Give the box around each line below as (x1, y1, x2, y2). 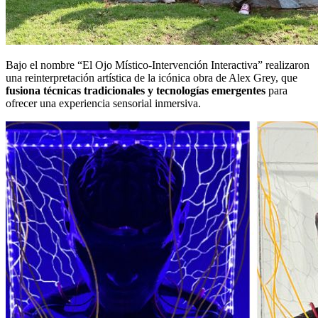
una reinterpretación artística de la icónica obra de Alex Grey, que (6, 71, 297, 84)
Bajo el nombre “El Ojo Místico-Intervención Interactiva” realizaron (6, 58, 309, 71)
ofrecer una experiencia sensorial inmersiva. (6, 97, 201, 109)
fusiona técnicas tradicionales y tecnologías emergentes (6, 84, 265, 97)
